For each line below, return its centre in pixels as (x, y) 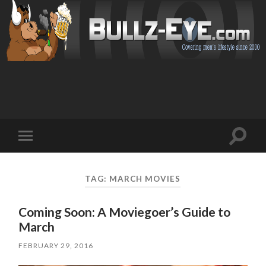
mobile (42, 155)
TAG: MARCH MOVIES (133, 178)
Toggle (42, 145)
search (251, 150)
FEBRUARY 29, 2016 (56, 246)
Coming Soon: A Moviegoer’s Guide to (125, 212)
